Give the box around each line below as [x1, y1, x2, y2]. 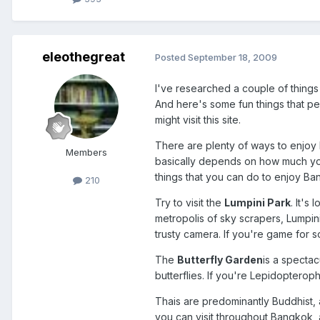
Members [66, 146, 107, 158]
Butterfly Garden [177, 253, 263, 266]
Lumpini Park [224, 196, 291, 209]
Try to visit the [155, 196, 224, 209]
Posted [155, 51, 188, 64]
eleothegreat [42, 49, 125, 64]
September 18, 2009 [188, 51, 277, 64]
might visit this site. [155, 113, 241, 126]
